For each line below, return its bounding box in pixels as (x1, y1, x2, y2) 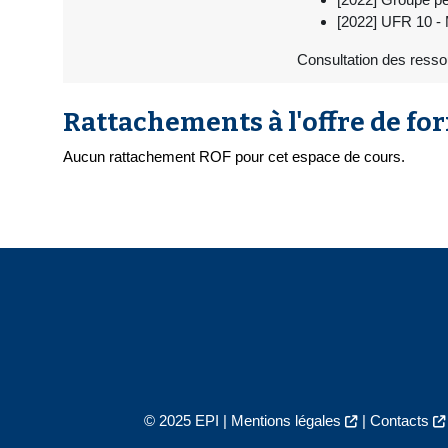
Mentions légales (230, 412, 341, 430)
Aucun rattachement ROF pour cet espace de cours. (63, 148, 405, 166)
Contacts (369, 412, 429, 430)
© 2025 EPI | (143, 412, 231, 430)
